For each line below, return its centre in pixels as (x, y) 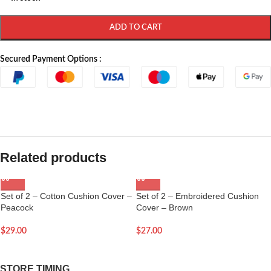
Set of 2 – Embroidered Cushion (198, 196)
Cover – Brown (165, 207)
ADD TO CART (135, 28)
